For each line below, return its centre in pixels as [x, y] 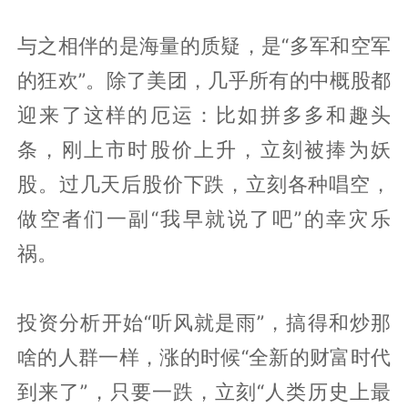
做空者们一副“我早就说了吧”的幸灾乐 [204, 218]
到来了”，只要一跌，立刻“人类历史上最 [204, 391]
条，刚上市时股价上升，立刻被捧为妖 [204, 149]
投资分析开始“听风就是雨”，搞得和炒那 [204, 322]
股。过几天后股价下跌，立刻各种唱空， [204, 184]
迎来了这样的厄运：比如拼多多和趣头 [204, 114]
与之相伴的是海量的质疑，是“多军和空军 [204, 45]
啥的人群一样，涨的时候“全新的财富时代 [204, 357]
